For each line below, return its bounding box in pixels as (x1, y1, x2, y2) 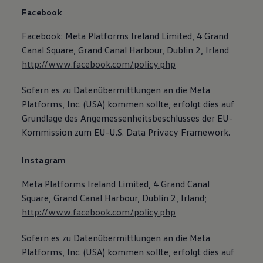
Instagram (22, 155, 66, 165)
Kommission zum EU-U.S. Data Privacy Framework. (22, 126, 231, 138)
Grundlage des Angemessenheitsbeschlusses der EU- (22, 112, 233, 124)
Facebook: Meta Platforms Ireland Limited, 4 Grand (22, 30, 229, 42)
